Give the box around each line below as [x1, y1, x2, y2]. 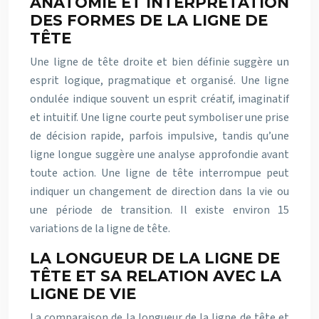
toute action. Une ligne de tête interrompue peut [30, 164, 289, 181]
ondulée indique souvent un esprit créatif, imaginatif [30, 90, 289, 107]
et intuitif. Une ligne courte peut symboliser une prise [30, 109, 289, 125]
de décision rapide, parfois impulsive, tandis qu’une [30, 127, 289, 144]
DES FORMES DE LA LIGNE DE [30, 11, 268, 29]
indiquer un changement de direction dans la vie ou [30, 183, 289, 199]
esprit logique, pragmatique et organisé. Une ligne [30, 72, 289, 88]
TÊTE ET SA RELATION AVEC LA [30, 266, 281, 285]
